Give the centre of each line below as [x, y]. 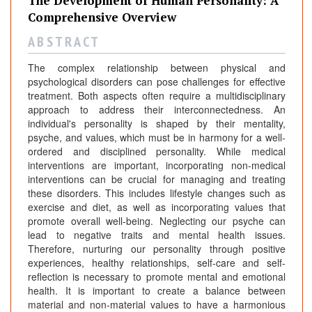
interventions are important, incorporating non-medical [157, 165]
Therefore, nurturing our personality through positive [157, 249]
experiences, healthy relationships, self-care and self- [157, 263]
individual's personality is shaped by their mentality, [157, 124]
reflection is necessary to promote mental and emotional [157, 277]
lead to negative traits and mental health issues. [157, 235]
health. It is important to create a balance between [157, 291]
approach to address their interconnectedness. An [157, 110]
